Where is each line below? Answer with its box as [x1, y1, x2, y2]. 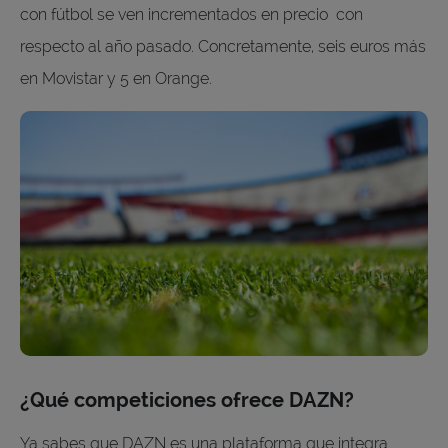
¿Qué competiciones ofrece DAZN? [20, 387, 354, 412]
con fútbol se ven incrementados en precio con [20, 4, 363, 24]
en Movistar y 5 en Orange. [20, 68, 216, 88]
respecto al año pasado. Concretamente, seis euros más [20, 36, 426, 56]
